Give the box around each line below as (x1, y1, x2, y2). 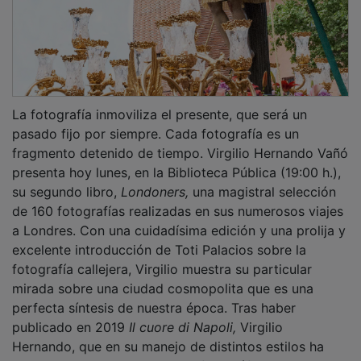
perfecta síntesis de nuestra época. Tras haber (12, 288, 296, 305)
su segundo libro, (12, 172, 121, 189)
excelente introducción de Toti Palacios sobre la (12, 230, 306, 247)
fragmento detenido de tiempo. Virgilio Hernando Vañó (12, 133, 348, 150)
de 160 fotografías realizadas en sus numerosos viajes (12, 191, 343, 208)
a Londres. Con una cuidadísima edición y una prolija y (12, 210, 346, 227)
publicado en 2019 (12, 307, 125, 324)
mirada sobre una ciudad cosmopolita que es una (12, 268, 313, 285)
